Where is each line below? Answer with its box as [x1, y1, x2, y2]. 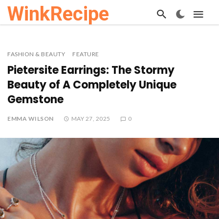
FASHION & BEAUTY [7, 50, 65, 58]
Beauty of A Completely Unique [7, 77, 176, 92]
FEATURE [72, 50, 99, 58]
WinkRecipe [7, 2, 109, 25]
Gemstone [7, 92, 64, 107]
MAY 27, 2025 [71, 115, 110, 122]
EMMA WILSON [7, 115, 54, 122]
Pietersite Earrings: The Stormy [7, 63, 175, 78]
